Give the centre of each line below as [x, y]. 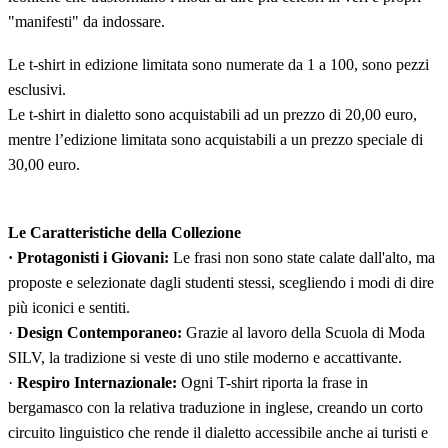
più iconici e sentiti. [69, 307]
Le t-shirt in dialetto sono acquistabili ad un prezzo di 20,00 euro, [212, 114]
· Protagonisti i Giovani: [88, 257]
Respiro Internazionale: [97, 382]
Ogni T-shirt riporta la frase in [272, 382]
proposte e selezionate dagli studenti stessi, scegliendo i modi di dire [221, 282]
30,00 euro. [44, 164]
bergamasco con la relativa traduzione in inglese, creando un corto [215, 407]
